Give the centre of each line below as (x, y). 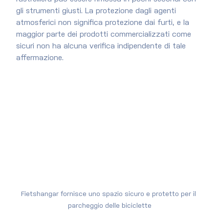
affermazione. (40, 58)
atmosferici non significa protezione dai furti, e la (104, 23)
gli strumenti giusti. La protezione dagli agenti (97, 11)
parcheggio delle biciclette (109, 206)
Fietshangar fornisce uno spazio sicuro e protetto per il (109, 195)
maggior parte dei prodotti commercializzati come (105, 34)
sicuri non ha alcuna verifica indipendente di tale (102, 46)
